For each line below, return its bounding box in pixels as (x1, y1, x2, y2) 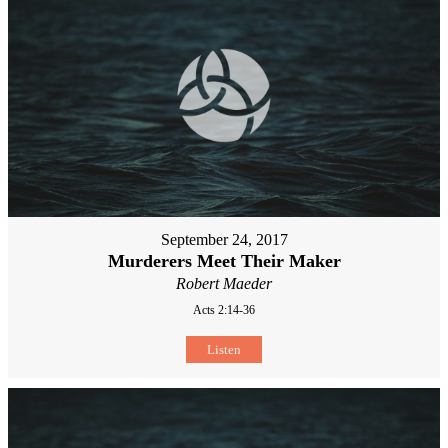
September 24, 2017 (160, 231, 288, 249)
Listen (207, 342, 241, 358)
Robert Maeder (176, 275, 272, 293)
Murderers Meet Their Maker (107, 251, 341, 272)
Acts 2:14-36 (193, 303, 255, 318)
